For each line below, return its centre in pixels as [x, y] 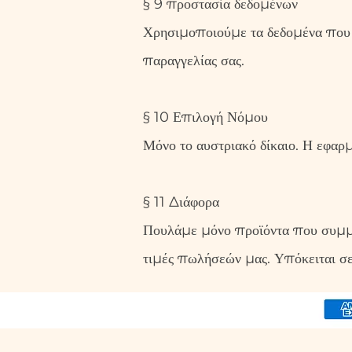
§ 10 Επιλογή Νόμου [205, 117]
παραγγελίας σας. [194, 60]
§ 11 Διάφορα [181, 202]
